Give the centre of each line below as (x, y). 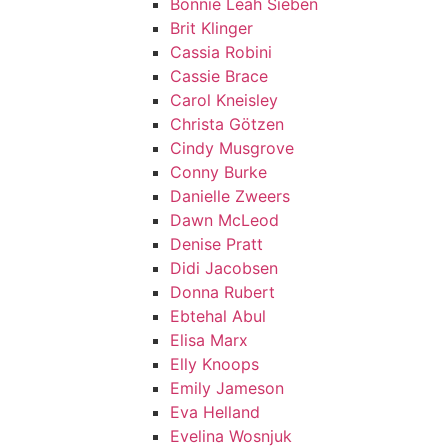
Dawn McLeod (224, 220)
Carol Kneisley (224, 100)
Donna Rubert (222, 292)
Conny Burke (218, 172)
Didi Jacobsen (224, 268)
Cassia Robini (221, 52)
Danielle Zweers (230, 196)
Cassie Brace (219, 76)
